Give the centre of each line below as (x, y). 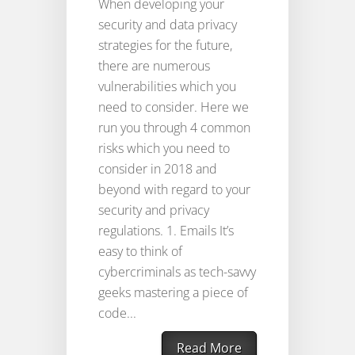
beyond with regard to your (174, 190)
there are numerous (154, 66)
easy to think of (140, 252)
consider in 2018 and (158, 169)
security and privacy (154, 210)
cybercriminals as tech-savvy (177, 272)
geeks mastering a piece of (173, 293)
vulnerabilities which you (167, 87)
